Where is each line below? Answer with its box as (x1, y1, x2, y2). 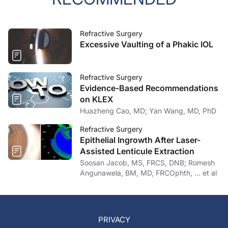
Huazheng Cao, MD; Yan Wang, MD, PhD (149, 106, 216, 116)
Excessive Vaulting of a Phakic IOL (80, 39, 213, 50)
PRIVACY (98, 214, 130, 224)
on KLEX (80, 94, 113, 105)
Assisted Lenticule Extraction (80, 146, 194, 157)
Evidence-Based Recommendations (80, 83, 218, 94)
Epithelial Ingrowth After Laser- (80, 135, 201, 146)
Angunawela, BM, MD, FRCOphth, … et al (80, 168, 217, 178)
